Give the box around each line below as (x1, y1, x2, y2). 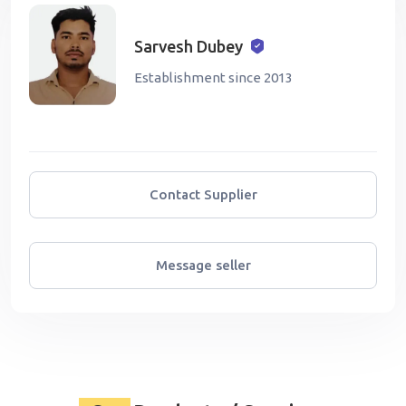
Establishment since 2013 (134, 69, 293, 85)
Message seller (155, 256, 251, 273)
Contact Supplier (149, 186, 257, 202)
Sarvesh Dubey (134, 36, 243, 55)
